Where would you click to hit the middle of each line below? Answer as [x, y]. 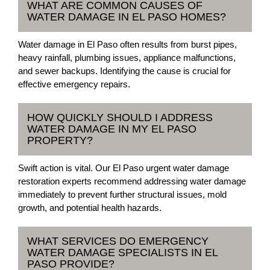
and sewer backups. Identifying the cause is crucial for [124, 71]
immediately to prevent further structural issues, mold [122, 194]
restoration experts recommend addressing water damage [132, 181]
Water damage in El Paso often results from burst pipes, [127, 44]
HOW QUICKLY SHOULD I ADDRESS [120, 118]
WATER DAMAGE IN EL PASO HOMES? [127, 17]
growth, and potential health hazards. [90, 208]
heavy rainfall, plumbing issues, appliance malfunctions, [127, 58]
